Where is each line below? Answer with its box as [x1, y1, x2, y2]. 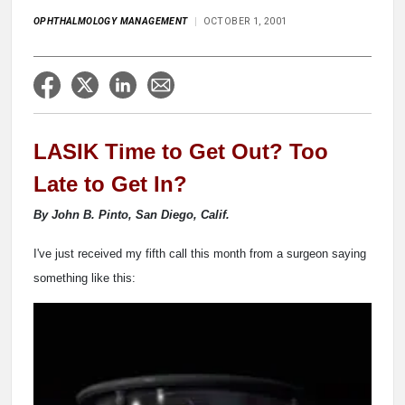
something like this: [33, 271, 136, 286]
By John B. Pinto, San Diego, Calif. [33, 208, 230, 222]
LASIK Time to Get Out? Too [33, 139, 328, 165]
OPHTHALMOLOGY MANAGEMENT [33, 15, 188, 28]
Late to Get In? [33, 172, 187, 197]
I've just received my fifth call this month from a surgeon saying [33, 247, 366, 261]
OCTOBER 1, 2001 [202, 15, 287, 28]
